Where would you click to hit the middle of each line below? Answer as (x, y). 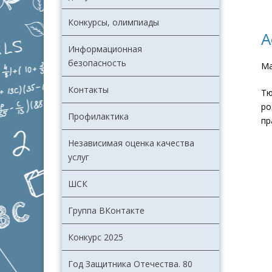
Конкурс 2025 (96, 237)
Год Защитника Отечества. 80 (130, 264)
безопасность (97, 63)
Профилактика (98, 117)
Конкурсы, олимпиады (114, 22)
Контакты (88, 90)
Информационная (105, 49)
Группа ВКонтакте (106, 211)
